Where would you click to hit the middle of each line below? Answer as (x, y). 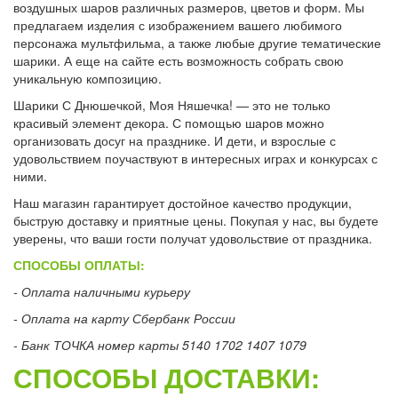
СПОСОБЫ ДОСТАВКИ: (167, 377)
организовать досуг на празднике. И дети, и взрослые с (175, 140)
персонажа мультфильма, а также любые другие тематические (197, 42)
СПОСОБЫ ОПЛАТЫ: (79, 264)
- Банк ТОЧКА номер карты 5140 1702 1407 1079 (160, 344)
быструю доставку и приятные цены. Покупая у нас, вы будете (196, 220)
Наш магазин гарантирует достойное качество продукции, (183, 202)
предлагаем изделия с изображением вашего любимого (178, 24)
